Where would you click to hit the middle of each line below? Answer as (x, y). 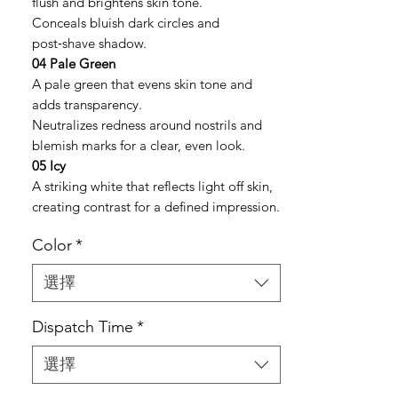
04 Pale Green (74, 64)
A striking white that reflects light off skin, (152, 186)
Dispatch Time (83, 327)
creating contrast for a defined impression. (156, 207)
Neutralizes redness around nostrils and (147, 125)
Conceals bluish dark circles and (126, 23)
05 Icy (49, 166)
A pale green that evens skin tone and (142, 84)
